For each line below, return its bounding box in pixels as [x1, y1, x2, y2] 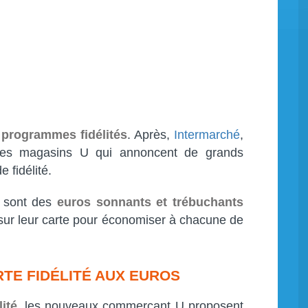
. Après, [126, 128, 175, 142]
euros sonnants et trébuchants [57, 195, 244, 209]
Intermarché [174, 128, 241, 142]
